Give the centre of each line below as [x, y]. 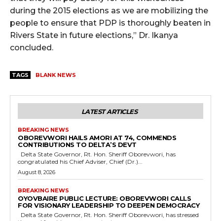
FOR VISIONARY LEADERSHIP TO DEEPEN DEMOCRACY [109, 205]
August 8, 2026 [37, 172]
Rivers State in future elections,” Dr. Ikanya [94, 35]
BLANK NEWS [56, 75]
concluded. [32, 47]
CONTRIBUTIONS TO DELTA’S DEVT [77, 144]
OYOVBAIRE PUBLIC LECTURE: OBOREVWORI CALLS [104, 198]
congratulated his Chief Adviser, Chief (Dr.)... [80, 161]
